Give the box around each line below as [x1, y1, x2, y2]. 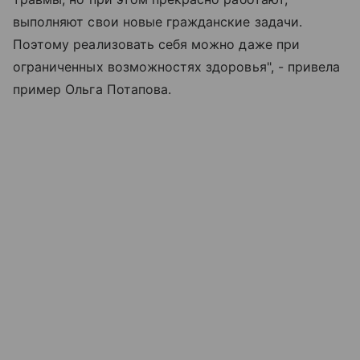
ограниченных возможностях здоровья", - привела [13, 58, 341, 75]
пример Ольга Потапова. [13, 80, 172, 97]
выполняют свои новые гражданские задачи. [13, 13, 302, 30]
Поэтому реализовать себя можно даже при [13, 35, 300, 52]
